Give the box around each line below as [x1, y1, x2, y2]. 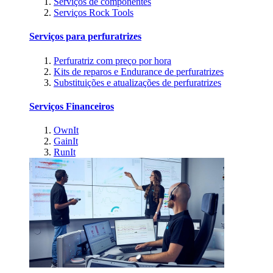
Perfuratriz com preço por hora [54, 55, 171, 66]
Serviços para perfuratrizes [29, 31, 141, 42]
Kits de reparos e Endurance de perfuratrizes [54, 66, 224, 77]
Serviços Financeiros [29, 101, 114, 112]
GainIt [54, 136, 78, 147]
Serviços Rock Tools [54, 7, 133, 18]
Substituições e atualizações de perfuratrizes [54, 77, 221, 88]
